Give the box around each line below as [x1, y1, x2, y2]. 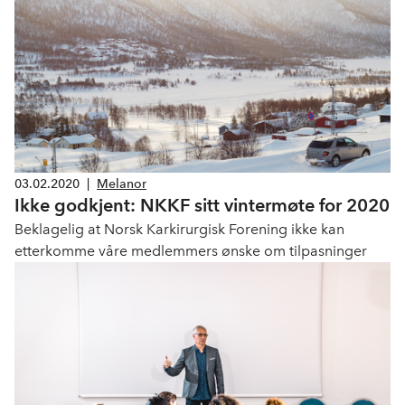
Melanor [97, 175, 146, 192]
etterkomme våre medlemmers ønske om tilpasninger [14, 242, 367, 260]
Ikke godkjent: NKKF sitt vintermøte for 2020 [14, 194, 390, 217]
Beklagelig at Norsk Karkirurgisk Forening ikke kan [14, 221, 344, 239]
